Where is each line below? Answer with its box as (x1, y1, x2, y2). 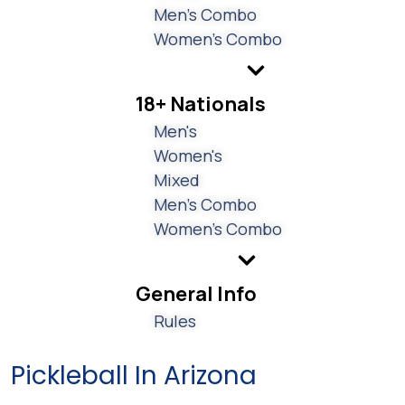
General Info (136, 279, 257, 307)
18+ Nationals (136, 89, 266, 118)
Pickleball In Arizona (11, 357, 257, 393)
